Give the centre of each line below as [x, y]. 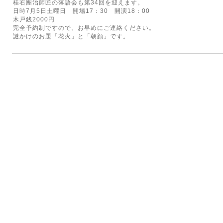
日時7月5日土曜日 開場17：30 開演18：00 [81, 11]
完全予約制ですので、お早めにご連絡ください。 [84, 28]
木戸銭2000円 [34, 19]
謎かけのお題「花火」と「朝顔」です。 [71, 36]
